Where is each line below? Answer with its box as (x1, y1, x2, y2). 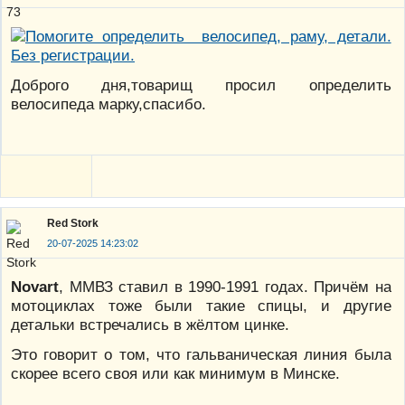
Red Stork (47, 216, 99, 230)
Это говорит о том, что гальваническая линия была (11, 345, 391, 364)
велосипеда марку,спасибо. (11, 95, 206, 114)
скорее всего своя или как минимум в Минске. (11, 364, 340, 383)
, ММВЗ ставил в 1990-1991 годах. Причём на (59, 278, 391, 297)
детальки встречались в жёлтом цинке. (11, 316, 289, 334)
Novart (11, 278, 59, 297)
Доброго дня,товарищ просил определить (11, 76, 391, 95)
